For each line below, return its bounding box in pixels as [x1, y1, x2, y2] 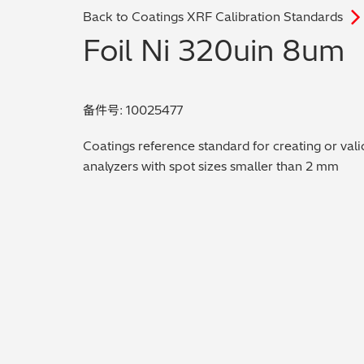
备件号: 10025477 [83, 102, 183, 118]
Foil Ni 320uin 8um [83, 32, 344, 68]
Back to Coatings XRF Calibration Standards [83, 9, 343, 24]
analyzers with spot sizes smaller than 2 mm [83, 158, 339, 174]
